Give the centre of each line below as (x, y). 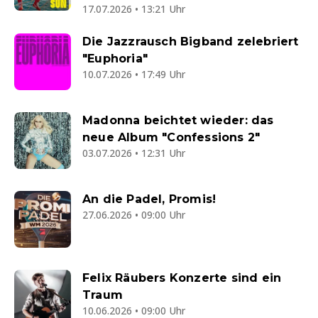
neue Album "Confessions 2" (171, 137)
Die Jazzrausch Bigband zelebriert (191, 42)
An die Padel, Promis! (149, 199)
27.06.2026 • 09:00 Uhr (134, 215)
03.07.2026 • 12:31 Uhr (134, 153)
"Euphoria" (115, 59)
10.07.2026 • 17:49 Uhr (134, 74)
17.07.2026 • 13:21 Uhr (134, 9)
